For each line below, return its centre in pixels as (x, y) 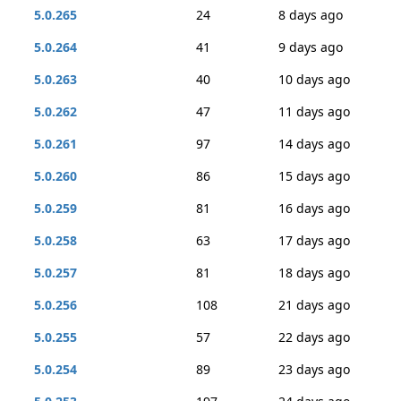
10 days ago (314, 79)
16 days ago (314, 208)
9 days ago (311, 47)
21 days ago (314, 305)
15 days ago (314, 176)
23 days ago (314, 369)
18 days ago (314, 273)
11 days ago (314, 111)
